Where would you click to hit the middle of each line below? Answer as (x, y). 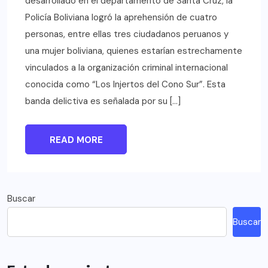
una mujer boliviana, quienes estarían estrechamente (134, 51)
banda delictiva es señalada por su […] (103, 101)
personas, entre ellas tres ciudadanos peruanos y (127, 34)
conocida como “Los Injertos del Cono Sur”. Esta (125, 85)
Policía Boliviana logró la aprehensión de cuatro (121, 18)
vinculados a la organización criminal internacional (127, 68)
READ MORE (76, 140)
